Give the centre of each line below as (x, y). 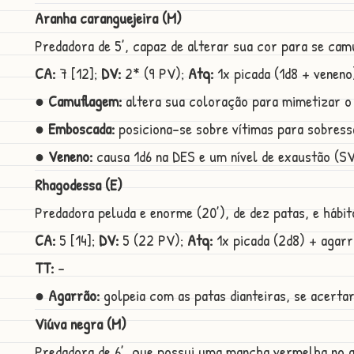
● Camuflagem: (78, 101)
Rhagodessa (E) (79, 185)
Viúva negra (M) (81, 324)
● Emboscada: (75, 129)
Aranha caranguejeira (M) (108, 18)
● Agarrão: (67, 296)
